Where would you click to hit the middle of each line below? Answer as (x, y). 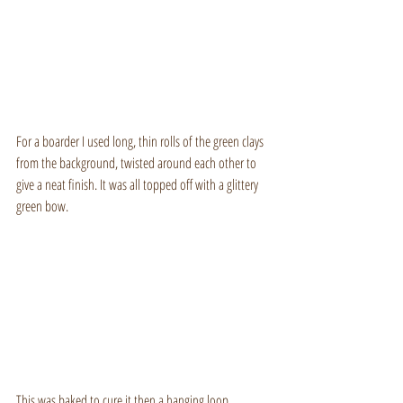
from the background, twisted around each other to (138, 162)
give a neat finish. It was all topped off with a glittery (139, 184)
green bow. (42, 206)
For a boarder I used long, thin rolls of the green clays (141, 141)
